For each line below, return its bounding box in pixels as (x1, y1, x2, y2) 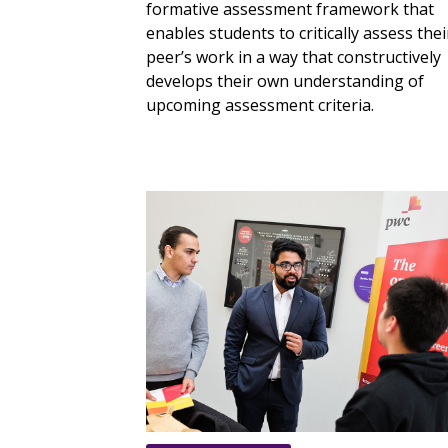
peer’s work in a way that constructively (146, 45, 441, 68)
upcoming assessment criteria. (146, 93, 374, 116)
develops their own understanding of (146, 69, 424, 92)
